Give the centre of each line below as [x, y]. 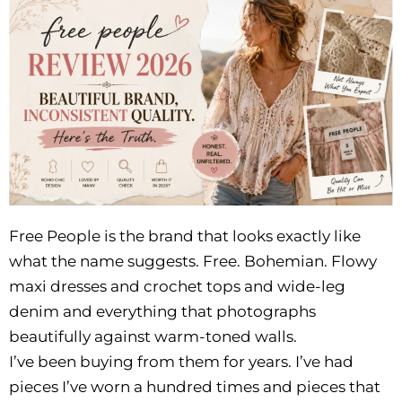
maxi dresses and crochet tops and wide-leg [177, 286]
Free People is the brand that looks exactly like [185, 236]
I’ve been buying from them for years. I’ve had [181, 361]
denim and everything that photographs [162, 311]
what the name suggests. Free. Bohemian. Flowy [193, 261]
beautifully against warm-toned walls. [153, 336]
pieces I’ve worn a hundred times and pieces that [195, 386]
